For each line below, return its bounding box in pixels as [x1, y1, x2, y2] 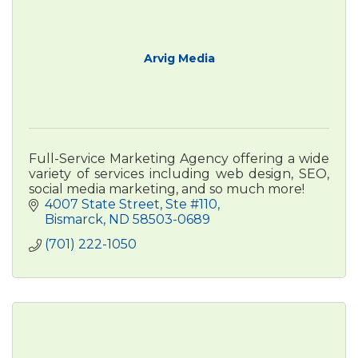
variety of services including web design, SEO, [29, 165, 329, 181]
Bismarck [45, 211, 103, 227]
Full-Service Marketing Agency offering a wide [29, 150, 329, 166]
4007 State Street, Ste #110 [45, 196, 217, 212]
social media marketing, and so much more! [29, 181, 304, 197]
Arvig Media [143, 50, 215, 66]
